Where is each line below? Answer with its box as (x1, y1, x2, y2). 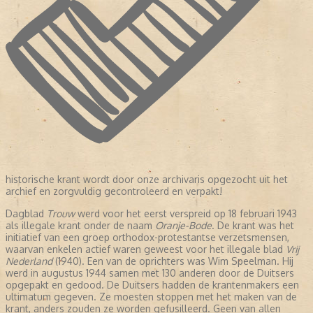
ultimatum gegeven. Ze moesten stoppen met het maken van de (6, 291, 297, 303)
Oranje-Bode (155, 219, 212, 232)
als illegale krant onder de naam (6, 219, 155, 232)
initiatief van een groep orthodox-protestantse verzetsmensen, (6, 231, 289, 244)
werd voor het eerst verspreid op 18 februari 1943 (75, 208, 297, 220)
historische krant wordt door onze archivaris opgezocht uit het (6, 173, 288, 186)
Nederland (6, 255, 52, 268)
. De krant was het (212, 219, 294, 232)
